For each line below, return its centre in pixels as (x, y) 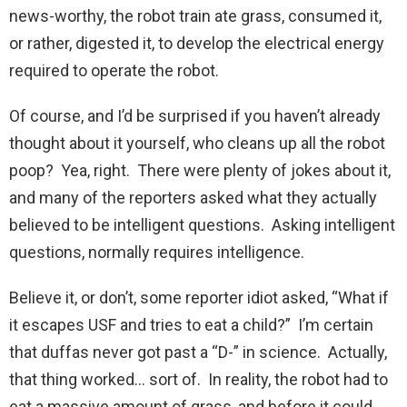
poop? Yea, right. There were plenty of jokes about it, (200, 171)
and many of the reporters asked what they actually (193, 198)
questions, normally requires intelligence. (159, 253)
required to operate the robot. (114, 71)
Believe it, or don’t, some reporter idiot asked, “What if (199, 298)
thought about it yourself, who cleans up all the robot (197, 144)
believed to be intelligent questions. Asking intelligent (202, 225)
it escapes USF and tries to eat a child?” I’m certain (191, 325)
